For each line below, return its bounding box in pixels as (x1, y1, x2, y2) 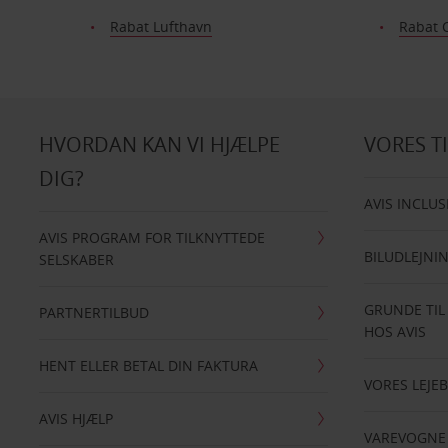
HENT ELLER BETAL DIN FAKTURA (38, 356, 258, 375)
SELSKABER (38, 250, 114, 269)
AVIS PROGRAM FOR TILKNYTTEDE (38, 228, 265, 247)
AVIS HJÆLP (38, 409, 113, 428)
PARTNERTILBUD (38, 303, 149, 322)
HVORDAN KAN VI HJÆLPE (38, 131, 280, 158)
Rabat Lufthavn (109, 17, 212, 36)
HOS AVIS (364, 322, 427, 341)
